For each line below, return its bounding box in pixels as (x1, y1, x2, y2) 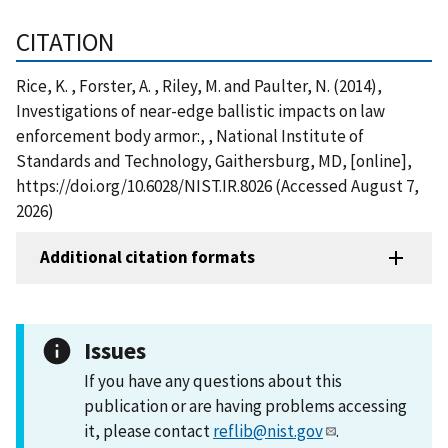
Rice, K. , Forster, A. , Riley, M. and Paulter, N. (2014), (16, 74, 382, 97)
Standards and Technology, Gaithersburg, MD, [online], (16, 149, 412, 172)
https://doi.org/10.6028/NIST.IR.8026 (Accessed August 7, (16, 174, 419, 197)
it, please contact (84, 419, 213, 442)
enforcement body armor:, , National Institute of (16, 124, 364, 147)
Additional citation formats (40, 246, 255, 269)
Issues (84, 335, 146, 365)
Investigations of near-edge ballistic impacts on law (16, 99, 385, 122)
